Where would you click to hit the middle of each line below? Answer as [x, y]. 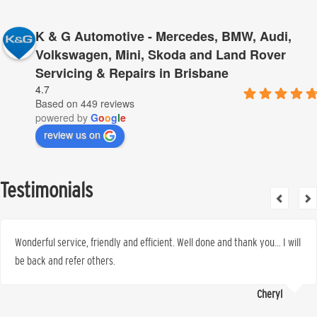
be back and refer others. [65, 261]
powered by [63, 117]
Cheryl [270, 294]
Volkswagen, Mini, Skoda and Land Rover [161, 54]
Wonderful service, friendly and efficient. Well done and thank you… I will [158, 242]
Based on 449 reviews [85, 103]
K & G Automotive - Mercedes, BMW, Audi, [163, 36]
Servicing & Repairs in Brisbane [132, 73]
